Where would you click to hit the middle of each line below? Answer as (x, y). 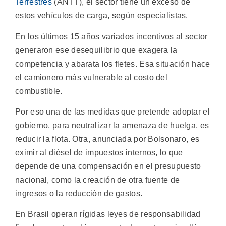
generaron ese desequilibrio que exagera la (96, 50)
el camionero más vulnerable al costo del (91, 77)
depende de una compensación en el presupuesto (108, 166)
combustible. (39, 91)
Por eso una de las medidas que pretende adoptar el (112, 111)
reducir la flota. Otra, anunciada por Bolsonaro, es (107, 139)
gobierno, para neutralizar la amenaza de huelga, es (112, 125)
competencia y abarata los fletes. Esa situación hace (113, 64)
